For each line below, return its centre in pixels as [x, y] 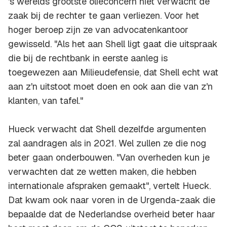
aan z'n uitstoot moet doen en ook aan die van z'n [110, 87]
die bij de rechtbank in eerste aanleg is [88, 58]
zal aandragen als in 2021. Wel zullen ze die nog [107, 143]
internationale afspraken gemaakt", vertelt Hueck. [109, 186]
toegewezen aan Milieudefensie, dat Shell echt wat [113, 72]
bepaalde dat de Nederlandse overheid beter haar [112, 214]
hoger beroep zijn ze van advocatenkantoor [98, 30]
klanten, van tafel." [46, 101]
